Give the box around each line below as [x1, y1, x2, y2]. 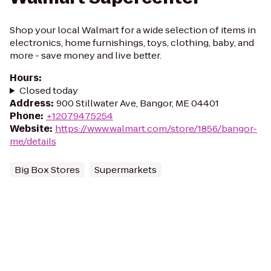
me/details [10, 135, 56, 148]
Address [10, 97, 51, 109]
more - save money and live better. [10, 49, 162, 62]
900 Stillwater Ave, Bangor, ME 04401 [56, 97, 219, 109]
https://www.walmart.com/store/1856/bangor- [55, 122, 257, 135]
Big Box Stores [15, 163, 80, 176]
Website [10, 122, 50, 135]
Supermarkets [94, 163, 157, 176]
